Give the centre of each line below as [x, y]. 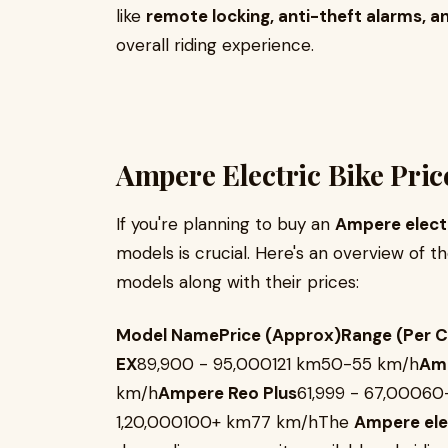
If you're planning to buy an [225, 224]
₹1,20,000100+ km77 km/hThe [235, 422]
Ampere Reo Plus [227, 393]
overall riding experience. [215, 45]
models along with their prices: [237, 282]
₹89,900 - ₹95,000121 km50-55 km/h [278, 364]
